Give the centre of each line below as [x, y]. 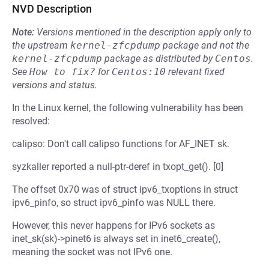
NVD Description [52, 9]
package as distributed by [159, 59]
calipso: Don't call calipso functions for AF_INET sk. [121, 144]
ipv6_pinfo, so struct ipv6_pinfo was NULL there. [114, 203]
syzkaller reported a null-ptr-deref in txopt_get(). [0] [118, 167]
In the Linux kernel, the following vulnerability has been [128, 108]
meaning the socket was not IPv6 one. [92, 252]
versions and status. [55, 85]
